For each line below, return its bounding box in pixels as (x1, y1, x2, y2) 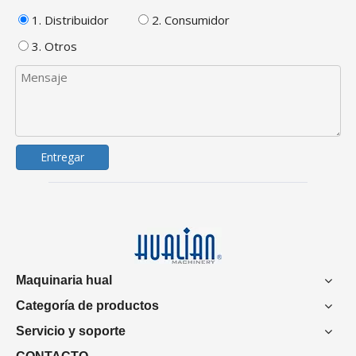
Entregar (41, 149, 84, 164)
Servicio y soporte (16, 323, 126, 338)
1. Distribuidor (29, 11, 109, 28)
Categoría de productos (16, 298, 159, 312)
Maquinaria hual (16, 273, 112, 287)
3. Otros (29, 37, 77, 54)
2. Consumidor (149, 11, 230, 28)
